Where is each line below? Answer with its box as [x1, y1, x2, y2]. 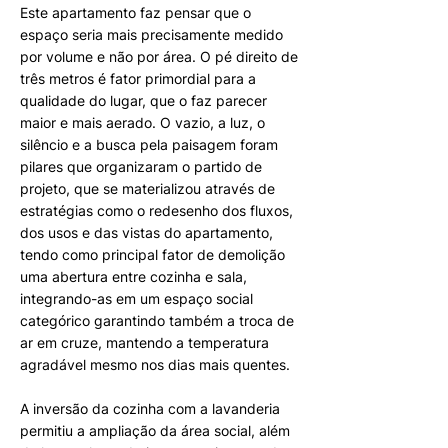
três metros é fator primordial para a [20, 70, 256, 87]
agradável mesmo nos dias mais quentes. [20, 356, 290, 373]
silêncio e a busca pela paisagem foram [20, 136, 278, 153]
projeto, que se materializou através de [20, 180, 275, 197]
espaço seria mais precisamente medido [20, 26, 283, 43]
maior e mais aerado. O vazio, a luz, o [20, 114, 265, 131]
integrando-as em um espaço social [20, 290, 253, 307]
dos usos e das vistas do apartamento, [20, 224, 273, 241]
